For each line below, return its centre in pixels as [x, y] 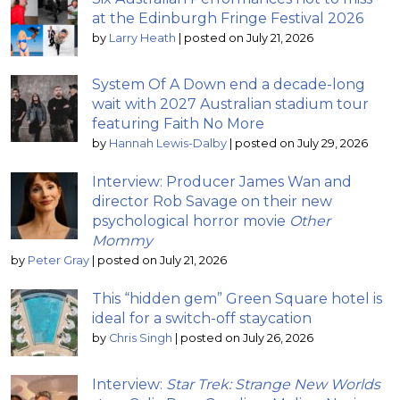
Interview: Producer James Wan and [222, 181]
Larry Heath [142, 37]
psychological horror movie [191, 221]
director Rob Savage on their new [212, 201]
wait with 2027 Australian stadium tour [230, 104]
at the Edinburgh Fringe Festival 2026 [228, 18]
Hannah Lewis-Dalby [168, 143]
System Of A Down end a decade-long [229, 84]
